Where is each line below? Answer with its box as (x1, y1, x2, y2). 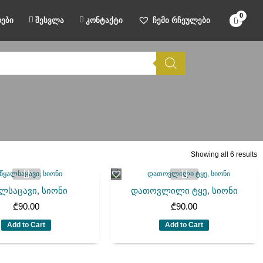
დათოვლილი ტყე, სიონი (130, 186, 238, 196)
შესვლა (35, 16, 65, 25)
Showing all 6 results (191, 150, 257, 159)
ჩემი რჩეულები (153, 16, 211, 25)
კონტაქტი (86, 16, 123, 25)
